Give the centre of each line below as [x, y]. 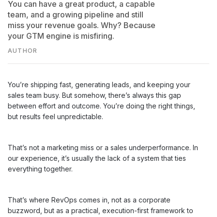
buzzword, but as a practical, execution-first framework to [101, 210]
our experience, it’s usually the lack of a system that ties [97, 158]
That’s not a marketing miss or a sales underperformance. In [103, 147]
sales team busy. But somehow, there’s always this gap [94, 95]
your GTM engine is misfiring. [61, 36]
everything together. [40, 169]
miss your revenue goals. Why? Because [82, 25]
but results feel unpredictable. [55, 116]
